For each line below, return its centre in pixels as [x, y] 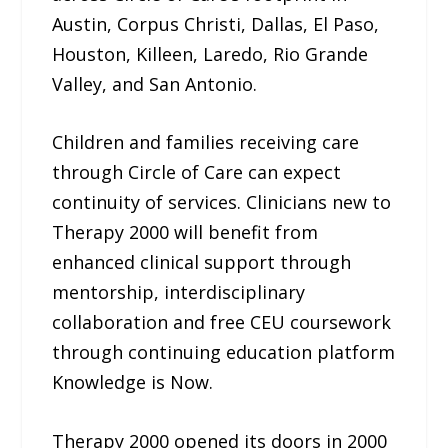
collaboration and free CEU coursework [222, 322]
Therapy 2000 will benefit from [185, 232]
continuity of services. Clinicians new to [222, 202]
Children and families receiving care [206, 142]
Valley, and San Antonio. [155, 83]
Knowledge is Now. [133, 382]
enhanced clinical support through [202, 262]
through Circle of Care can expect [197, 172]
